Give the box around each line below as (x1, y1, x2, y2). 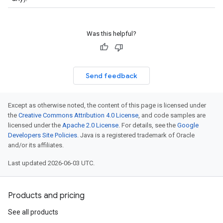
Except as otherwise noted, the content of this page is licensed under (8, 102, 206, 109)
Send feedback (86, 71, 137, 80)
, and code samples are (138, 111, 206, 119)
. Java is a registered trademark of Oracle (77, 131, 195, 139)
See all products (8, 208, 58, 216)
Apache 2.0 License (62, 121, 118, 129)
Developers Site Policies (8, 131, 77, 139)
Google (177, 121, 199, 129)
